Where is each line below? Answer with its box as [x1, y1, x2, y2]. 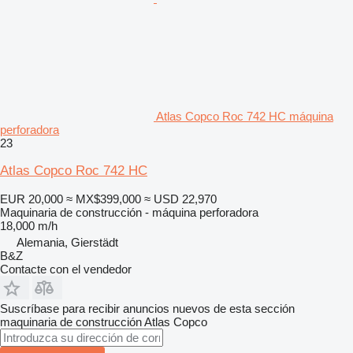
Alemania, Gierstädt [17, 235, 118, 249]
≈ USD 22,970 [144, 191, 217, 206]
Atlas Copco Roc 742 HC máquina [156, 109, 333, 123]
